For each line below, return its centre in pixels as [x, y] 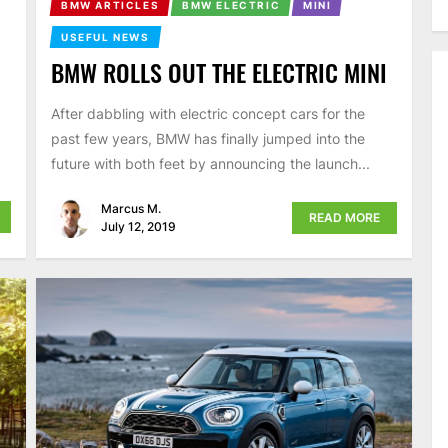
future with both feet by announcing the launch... [210, 164]
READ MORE [345, 217]
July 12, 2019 [138, 226]
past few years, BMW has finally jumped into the [207, 139]
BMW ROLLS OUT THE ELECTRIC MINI [218, 72]
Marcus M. [130, 208]
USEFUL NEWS [105, 37]
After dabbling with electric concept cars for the [207, 114]
